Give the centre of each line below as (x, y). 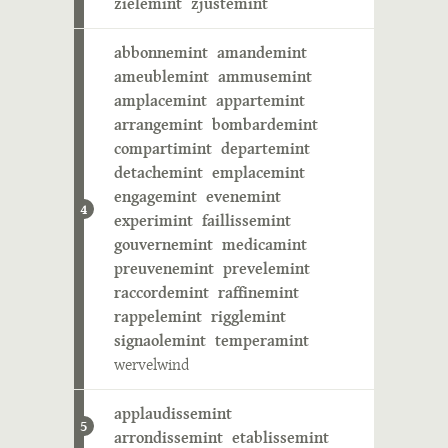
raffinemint (258, 292)
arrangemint (158, 124)
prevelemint (266, 268)
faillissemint (246, 220)
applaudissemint (173, 413)
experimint (153, 220)
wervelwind (151, 364)
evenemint (243, 196)
